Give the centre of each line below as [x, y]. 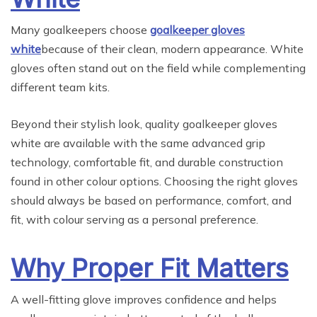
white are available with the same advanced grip [138, 143]
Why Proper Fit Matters [150, 269]
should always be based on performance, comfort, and [151, 201]
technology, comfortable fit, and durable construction [147, 162]
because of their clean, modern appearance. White [172, 49]
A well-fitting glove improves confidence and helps [144, 300]
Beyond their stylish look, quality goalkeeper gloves [144, 124]
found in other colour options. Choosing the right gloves [154, 181]
